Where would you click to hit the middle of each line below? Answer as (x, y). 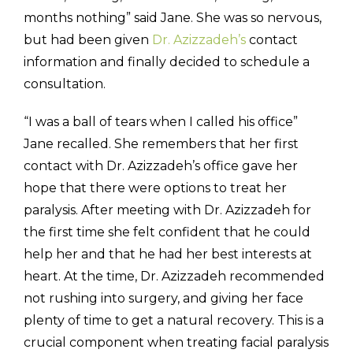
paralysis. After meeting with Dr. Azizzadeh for (167, 210)
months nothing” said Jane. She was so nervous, (173, 18)
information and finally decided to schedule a (167, 62)
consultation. (65, 84)
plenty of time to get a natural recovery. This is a (174, 321)
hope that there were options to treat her (155, 188)
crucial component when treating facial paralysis (176, 343)
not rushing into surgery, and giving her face (163, 299)
